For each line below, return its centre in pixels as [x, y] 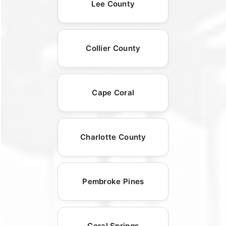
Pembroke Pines [113, 182]
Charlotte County [113, 137]
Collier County [113, 48]
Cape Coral [113, 93]
